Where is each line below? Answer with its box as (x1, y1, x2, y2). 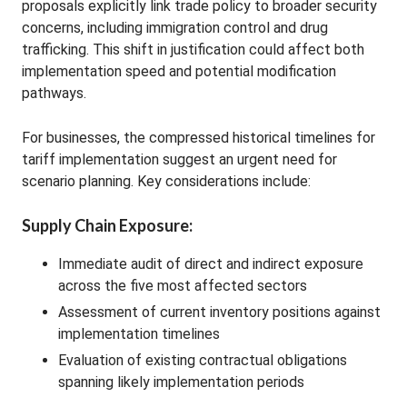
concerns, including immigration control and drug (22, 19, 328, 36)
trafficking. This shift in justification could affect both (22, 41, 364, 58)
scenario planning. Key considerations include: (22, 173, 311, 190)
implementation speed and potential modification (22, 63, 336, 80)
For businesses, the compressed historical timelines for (22, 129, 375, 146)
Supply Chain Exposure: (22, 215, 193, 235)
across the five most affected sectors (58, 277, 307, 294)
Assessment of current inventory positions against (58, 303, 381, 321)
